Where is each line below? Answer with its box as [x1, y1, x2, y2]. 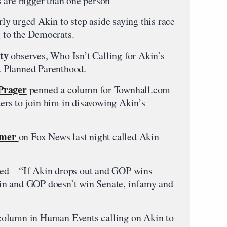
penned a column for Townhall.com [26, 83, 171, 96]
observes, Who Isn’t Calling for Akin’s [8, 49, 165, 62]
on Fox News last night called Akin [18, 130, 159, 143]
